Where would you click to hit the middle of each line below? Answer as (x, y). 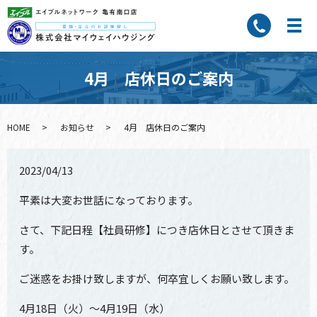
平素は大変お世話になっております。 (109, 200)
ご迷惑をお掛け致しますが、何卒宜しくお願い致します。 (157, 279)
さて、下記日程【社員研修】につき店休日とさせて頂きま (157, 230)
